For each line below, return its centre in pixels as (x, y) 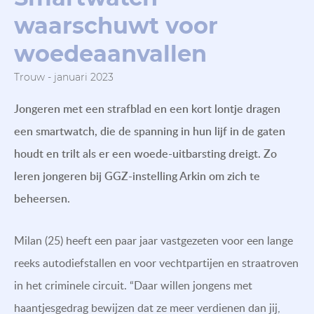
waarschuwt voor (116, 25)
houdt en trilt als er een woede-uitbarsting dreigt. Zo (145, 153)
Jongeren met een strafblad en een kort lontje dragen (147, 108)
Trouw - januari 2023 (64, 77)
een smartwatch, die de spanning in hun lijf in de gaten (150, 131)
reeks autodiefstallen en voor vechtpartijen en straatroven (156, 262)
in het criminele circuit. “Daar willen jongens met (133, 285)
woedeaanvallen (110, 53)
